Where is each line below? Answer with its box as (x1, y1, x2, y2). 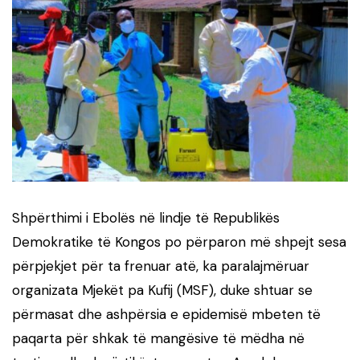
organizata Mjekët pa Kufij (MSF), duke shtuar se (12, 281, 313, 300)
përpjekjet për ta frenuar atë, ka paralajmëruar (12, 257, 309, 276)
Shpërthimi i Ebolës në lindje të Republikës (12, 209, 280, 227)
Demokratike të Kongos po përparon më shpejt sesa (12, 233, 346, 252)
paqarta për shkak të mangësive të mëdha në (12, 329, 305, 348)
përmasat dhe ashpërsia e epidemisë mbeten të (12, 305, 321, 324)
